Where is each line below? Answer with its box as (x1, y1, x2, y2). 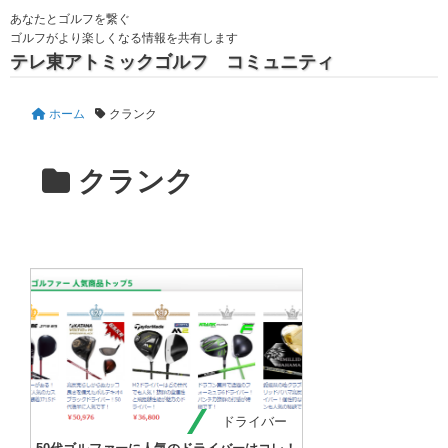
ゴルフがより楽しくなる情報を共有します (10, 31, 238, 45)
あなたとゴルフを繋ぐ (10, 12, 130, 26)
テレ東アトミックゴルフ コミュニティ (10, 52, 334, 72)
